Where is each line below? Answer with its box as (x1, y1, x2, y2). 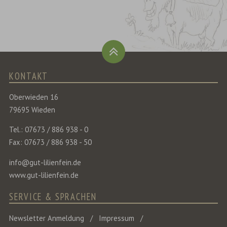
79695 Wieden (9, 104, 56, 115)
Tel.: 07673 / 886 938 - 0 (9, 125, 89, 135)
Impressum (98, 213, 134, 223)
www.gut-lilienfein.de (9, 170, 79, 180)
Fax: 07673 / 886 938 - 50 (9, 137, 92, 147)
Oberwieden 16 (9, 92, 59, 102)
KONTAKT (9, 69, 49, 82)
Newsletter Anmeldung (9, 213, 85, 223)
